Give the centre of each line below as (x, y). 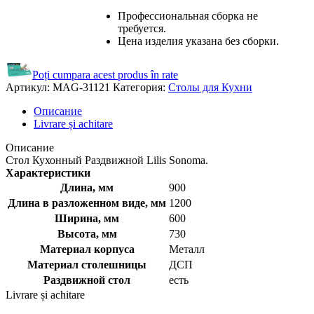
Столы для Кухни (210, 87)
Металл (187, 249)
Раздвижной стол (87, 280)
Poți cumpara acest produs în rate (105, 74)
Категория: (139, 87)
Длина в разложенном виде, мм (87, 203)
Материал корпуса (87, 249)
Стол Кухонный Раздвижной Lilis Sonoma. (107, 160)
